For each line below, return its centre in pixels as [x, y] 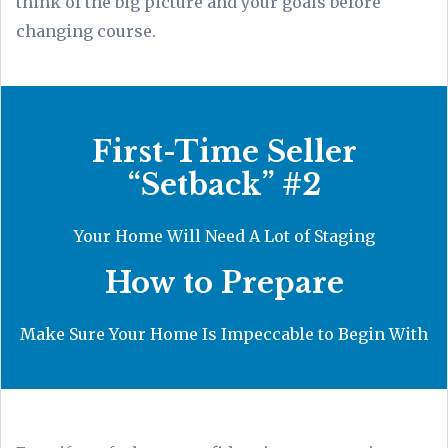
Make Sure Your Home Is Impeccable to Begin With [224, 333]
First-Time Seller [224, 151]
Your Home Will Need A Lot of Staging [224, 235]
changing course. [88, 30]
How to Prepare [224, 282]
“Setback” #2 [224, 184]
